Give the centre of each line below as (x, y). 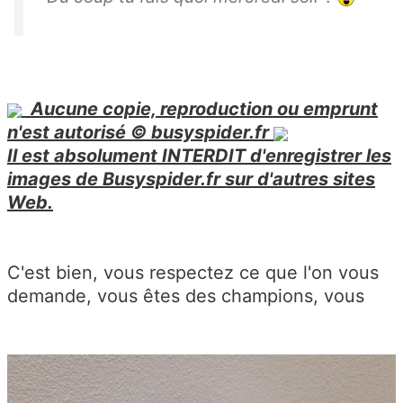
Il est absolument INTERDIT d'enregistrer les (199, 156)
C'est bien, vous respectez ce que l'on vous (193, 273)
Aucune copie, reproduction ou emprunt (200, 109)
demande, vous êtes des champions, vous (186, 296)
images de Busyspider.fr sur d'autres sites (191, 179)
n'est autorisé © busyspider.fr (140, 133)
